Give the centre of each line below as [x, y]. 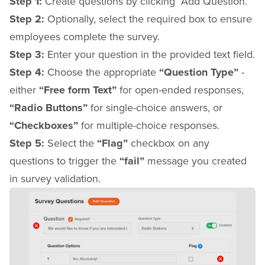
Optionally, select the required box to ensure [150, 19]
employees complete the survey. [85, 37]
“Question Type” [199, 72]
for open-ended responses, [180, 90]
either [24, 90]
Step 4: [28, 72]
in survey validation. [55, 179]
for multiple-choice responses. [149, 125]
